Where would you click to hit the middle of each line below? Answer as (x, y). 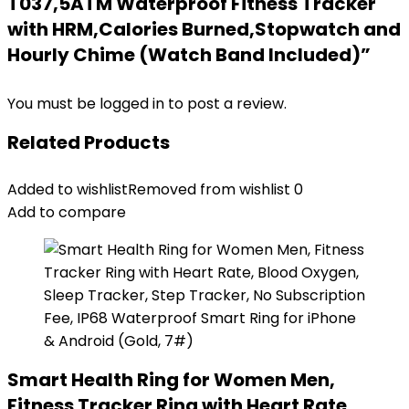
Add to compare (67, 212)
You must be (53, 104)
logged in (134, 104)
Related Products (89, 142)
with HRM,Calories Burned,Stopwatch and (204, 29)
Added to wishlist (68, 189)
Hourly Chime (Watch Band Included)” (189, 55)
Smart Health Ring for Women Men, (171, 380)
